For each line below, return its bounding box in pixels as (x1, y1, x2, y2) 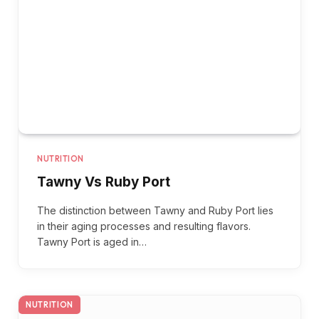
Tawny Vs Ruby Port (37, 173, 170, 190)
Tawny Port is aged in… (37, 235, 147, 248)
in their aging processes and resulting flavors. (37, 219, 251, 232)
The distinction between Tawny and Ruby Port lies (37, 204, 273, 216)
